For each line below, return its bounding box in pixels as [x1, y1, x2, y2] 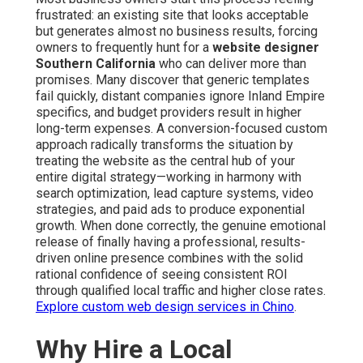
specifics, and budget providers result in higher [36, 105, 301, 121]
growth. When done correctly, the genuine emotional [36, 218, 326, 234]
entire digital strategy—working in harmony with [36, 169, 301, 186]
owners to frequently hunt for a [36, 40, 212, 56]
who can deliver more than [156, 56, 306, 72]
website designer [212, 40, 319, 56]
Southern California [36, 56, 156, 72]
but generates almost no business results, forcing [36, 23, 318, 40]
